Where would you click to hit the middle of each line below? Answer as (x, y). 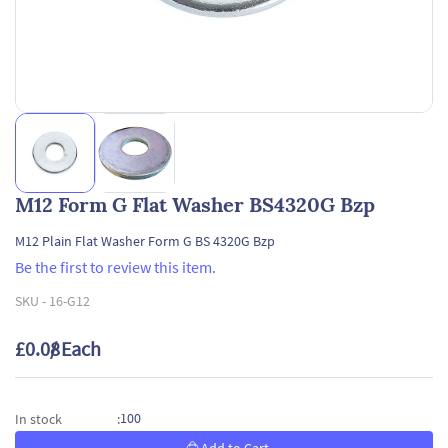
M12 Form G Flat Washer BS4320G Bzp (195, 204)
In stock (38, 418)
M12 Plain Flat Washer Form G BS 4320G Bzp (145, 241)
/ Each (75, 348)
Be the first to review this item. (115, 267)
